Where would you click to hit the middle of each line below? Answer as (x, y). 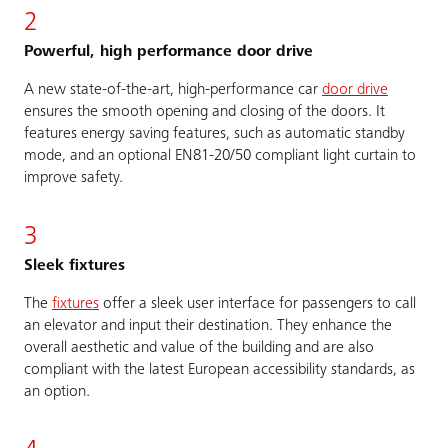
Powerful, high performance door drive (168, 51)
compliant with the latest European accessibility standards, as (219, 369)
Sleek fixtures (74, 265)
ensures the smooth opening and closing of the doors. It (204, 111)
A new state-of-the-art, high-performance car (173, 89)
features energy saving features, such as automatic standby (214, 133)
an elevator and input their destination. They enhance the (208, 325)
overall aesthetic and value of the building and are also (199, 347)
